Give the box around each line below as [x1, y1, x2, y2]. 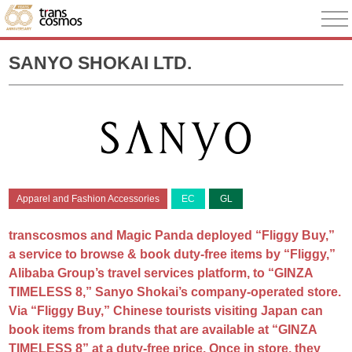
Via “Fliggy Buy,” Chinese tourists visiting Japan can [9, 303, 324, 318]
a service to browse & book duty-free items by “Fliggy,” [9, 247, 336, 262]
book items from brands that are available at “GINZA [9, 322, 318, 337]
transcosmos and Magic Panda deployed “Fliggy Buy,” [9, 228, 335, 243]
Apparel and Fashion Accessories [16, 193, 160, 205]
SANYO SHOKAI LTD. [9, 52, 192, 73]
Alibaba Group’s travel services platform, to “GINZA [9, 266, 314, 280]
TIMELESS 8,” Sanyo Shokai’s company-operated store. [9, 284, 342, 299]
